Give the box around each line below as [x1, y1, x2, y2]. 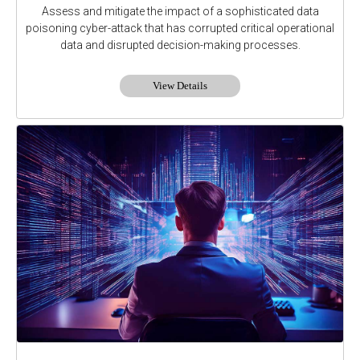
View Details [153, 80, 207, 92]
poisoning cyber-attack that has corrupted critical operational [26, 22, 334, 35]
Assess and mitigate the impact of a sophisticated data [41, 5, 319, 18]
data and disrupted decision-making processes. [59, 39, 301, 52]
